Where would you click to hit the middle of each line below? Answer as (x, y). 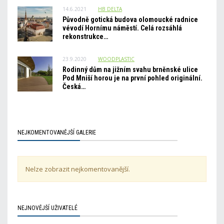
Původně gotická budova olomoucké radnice (130, 19)
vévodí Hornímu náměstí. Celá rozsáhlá (122, 28)
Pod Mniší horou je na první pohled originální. (132, 78)
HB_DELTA (110, 9)
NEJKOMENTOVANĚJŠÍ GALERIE (57, 132)
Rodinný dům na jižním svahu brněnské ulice (130, 69)
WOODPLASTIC (116, 59)
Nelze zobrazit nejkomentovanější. (78, 169)
